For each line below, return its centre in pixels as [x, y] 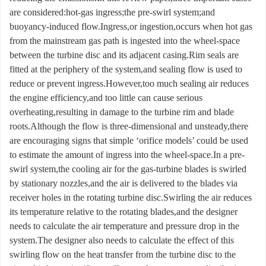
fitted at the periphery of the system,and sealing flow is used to [126, 69]
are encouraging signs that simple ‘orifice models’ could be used [129, 141]
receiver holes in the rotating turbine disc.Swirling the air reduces [131, 198]
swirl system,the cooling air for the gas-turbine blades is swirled [128, 169]
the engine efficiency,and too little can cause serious [106, 98]
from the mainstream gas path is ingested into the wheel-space [125, 41]
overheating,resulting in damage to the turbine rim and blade [122, 112]
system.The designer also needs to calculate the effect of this [122, 240]
